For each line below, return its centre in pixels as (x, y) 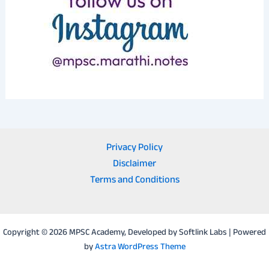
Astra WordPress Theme (140, 248)
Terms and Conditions (134, 181)
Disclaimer (134, 165)
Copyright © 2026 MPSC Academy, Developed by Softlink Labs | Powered (134, 234)
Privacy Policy (134, 149)
